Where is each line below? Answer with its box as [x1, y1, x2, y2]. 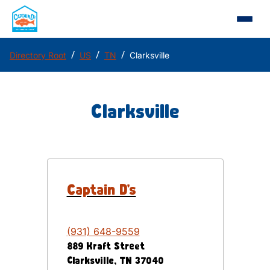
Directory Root [10, 50, 66, 60]
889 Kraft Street [66, 240, 145, 251]
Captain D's [66, 180, 136, 198]
